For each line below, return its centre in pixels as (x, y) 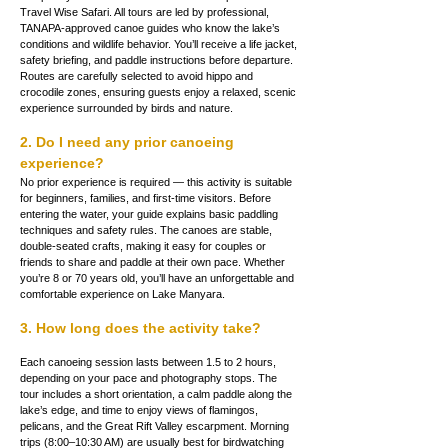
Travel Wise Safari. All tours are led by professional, (146, 11)
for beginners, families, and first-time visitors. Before (147, 197)
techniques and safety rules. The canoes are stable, (147, 229)
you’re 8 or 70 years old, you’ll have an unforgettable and (158, 277)
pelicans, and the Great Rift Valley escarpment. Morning (156, 425)
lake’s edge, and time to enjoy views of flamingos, (140, 409)
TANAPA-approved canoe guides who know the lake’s (151, 27)
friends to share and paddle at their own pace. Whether (154, 261)
